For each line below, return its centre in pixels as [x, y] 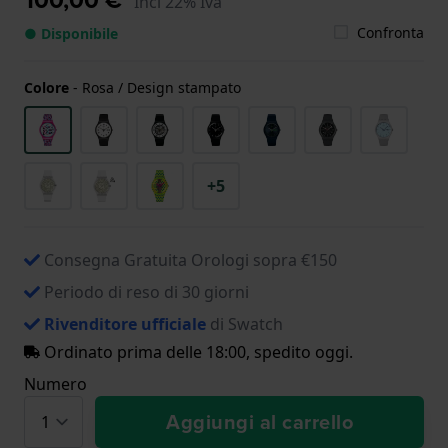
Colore [46, 87]
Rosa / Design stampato [161, 87]
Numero [55, 383]
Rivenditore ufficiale [125, 323]
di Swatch [244, 323]
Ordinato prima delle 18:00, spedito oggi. [196, 351]
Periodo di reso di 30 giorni [146, 291]
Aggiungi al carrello [259, 421]
